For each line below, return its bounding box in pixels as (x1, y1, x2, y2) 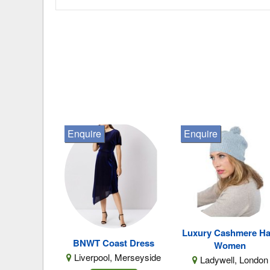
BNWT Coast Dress (73, 236, 155, 250)
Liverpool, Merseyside (72, 251, 162, 264)
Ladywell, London (197, 253, 268, 266)
